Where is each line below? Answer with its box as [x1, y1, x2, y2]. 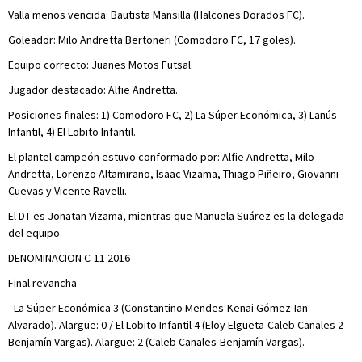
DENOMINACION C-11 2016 [8, 250, 130, 265]
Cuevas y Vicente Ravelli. [8, 183, 127, 198]
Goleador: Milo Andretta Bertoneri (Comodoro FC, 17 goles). [8, 32, 296, 47]
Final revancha [8, 275, 77, 290]
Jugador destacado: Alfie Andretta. [8, 82, 178, 97]
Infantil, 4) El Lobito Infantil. [8, 124, 136, 139]
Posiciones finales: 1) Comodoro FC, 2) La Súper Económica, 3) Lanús [8, 107, 337, 122]
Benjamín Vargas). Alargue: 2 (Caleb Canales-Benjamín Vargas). [8, 334, 305, 349]
